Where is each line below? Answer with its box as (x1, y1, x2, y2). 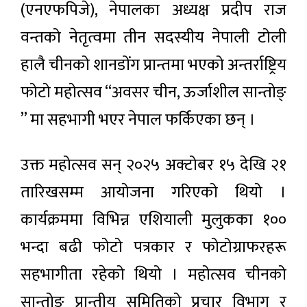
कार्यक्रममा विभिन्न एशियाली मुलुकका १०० (21, 206, 286, 234)
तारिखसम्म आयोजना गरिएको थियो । (21, 178, 286, 206)
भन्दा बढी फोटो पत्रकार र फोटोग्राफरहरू (21, 233, 286, 261)
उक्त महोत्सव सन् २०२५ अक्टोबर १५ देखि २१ (21, 151, 286, 179)
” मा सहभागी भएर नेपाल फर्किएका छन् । (21, 106, 256, 134)
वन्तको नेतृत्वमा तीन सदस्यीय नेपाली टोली (21, 23, 286, 51)
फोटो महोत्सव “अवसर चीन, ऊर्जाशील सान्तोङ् (21, 78, 286, 106)
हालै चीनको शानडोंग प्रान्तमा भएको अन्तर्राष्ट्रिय (21, 51, 286, 79)
